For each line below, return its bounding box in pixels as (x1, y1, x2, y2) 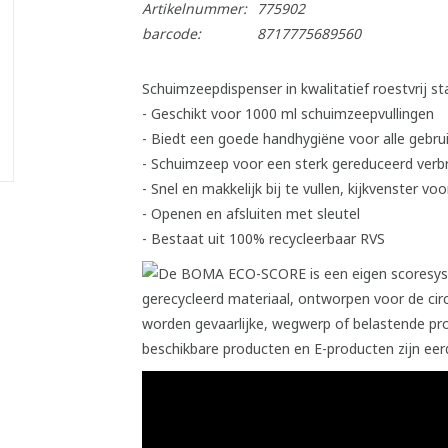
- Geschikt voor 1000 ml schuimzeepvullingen (141, 104, 434, 123)
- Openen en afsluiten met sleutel (141, 204, 360, 223)
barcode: (141, 24, 201, 43)
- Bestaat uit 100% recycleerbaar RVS (141, 229, 385, 248)
